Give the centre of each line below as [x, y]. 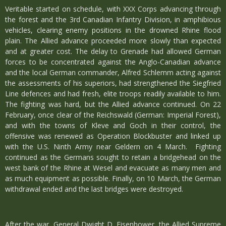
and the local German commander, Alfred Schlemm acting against [113, 72]
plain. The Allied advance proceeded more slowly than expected [113, 41]
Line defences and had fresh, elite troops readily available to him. [113, 94]
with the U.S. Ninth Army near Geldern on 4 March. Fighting [113, 147]
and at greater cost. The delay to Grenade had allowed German [113, 51]
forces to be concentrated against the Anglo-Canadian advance [113, 62]
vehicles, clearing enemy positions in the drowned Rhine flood [113, 30]
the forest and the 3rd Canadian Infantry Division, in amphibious [113, 19]
